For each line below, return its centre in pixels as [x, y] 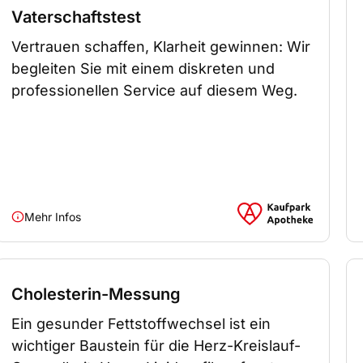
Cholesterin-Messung [96, 294]
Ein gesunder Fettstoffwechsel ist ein [141, 323]
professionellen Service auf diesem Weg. [155, 90]
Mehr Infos [53, 216]
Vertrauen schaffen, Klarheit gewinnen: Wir [161, 46]
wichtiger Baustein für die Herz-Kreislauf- [156, 345]
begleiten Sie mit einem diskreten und [143, 68]
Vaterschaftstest [77, 17]
